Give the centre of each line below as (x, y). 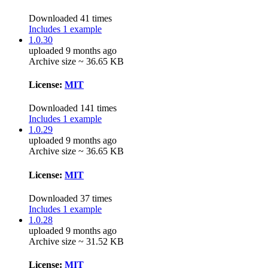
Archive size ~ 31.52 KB (76, 241)
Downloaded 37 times (70, 198)
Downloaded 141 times (73, 108)
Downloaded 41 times (70, 18)
